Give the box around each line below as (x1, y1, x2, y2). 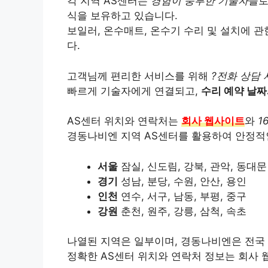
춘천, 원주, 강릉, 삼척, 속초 (118, 205, 246, 217)
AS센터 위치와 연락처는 (67, 115, 181, 127)
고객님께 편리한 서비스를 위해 (67, 69, 211, 82)
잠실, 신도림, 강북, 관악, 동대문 (118, 160, 267, 172)
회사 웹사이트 (181, 115, 245, 127)
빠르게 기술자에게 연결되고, (67, 84, 201, 97)
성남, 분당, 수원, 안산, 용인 (118, 175, 246, 187)
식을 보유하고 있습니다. (67, 10, 178, 22)
